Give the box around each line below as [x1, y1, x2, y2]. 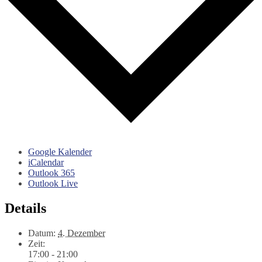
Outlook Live [28, 178, 78, 188]
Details [5, 200, 46, 216]
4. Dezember [58, 227, 105, 238]
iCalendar [28, 157, 64, 167]
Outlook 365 [28, 167, 75, 178]
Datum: [28, 227, 56, 238]
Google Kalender [28, 146, 92, 157]
